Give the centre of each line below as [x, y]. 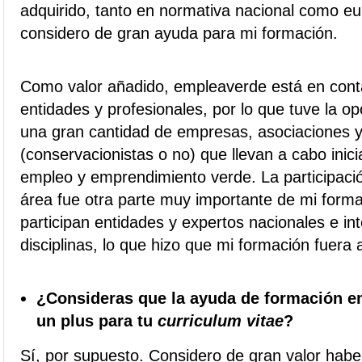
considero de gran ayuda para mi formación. [179, 33]
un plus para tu [97, 321]
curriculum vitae [221, 321]
